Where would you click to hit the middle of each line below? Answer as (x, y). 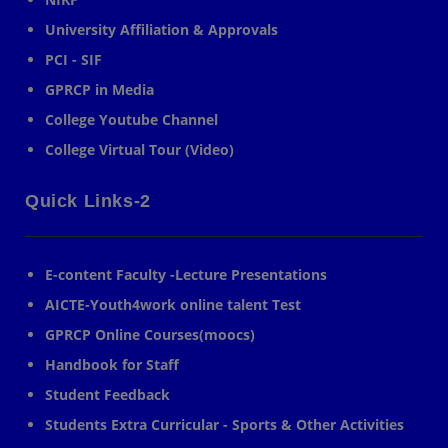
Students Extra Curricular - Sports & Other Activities (224, 424)
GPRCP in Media (99, 89)
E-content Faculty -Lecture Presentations (186, 274)
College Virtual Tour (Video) (139, 149)
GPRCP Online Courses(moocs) (150, 334)
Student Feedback (107, 394)
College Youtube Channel (131, 119)
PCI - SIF (73, 59)
